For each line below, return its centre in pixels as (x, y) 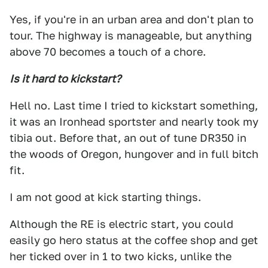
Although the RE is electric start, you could (121, 224)
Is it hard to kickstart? (65, 79)
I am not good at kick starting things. (105, 197)
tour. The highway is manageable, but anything (131, 36)
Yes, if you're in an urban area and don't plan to (132, 19)
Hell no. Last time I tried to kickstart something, (134, 106)
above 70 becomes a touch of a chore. (108, 52)
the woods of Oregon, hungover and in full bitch (134, 154)
